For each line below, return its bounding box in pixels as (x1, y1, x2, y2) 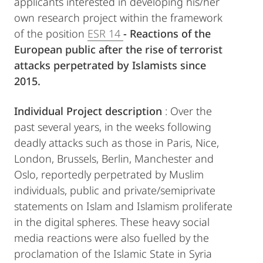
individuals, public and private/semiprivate (14, 183, 215, 198)
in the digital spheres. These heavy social (14, 215, 210, 230)
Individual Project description (14, 104, 162, 119)
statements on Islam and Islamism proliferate (14, 199, 232, 214)
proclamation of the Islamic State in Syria (14, 247, 212, 261)
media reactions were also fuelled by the (14, 231, 209, 245)
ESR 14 (87, 26, 123, 41)
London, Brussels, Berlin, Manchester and (14, 151, 214, 166)
